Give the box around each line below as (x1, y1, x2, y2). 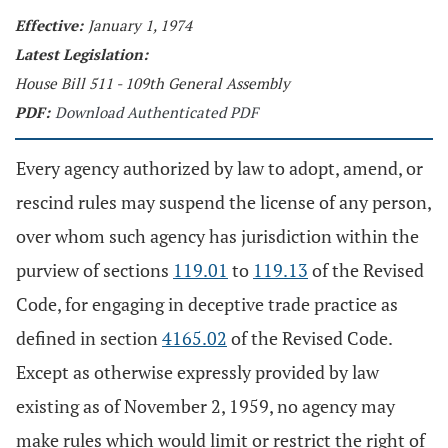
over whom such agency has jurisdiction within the (16, 224, 419, 248)
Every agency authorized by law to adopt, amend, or (16, 156, 423, 180)
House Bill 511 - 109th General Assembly (15, 73, 290, 93)
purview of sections (16, 258, 173, 282)
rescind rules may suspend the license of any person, (16, 190, 431, 214)
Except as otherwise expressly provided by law (16, 360, 379, 384)
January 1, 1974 (88, 15, 192, 35)
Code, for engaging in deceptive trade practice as (16, 292, 398, 316)
